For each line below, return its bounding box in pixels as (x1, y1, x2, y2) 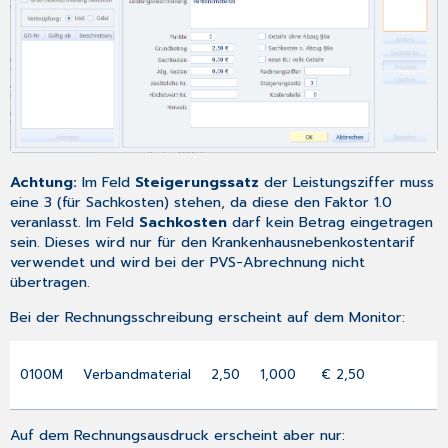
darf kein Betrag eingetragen (227, 211, 434, 234)
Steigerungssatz (135, 171, 260, 194)
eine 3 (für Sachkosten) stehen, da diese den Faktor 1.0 (10, 191, 393, 214)
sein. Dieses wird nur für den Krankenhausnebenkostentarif (10, 231, 416, 254)
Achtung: (10, 171, 83, 194)
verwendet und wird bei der (10, 251, 211, 274)
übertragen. (10, 271, 91, 294)
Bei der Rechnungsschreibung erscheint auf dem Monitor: (10, 305, 406, 328)
